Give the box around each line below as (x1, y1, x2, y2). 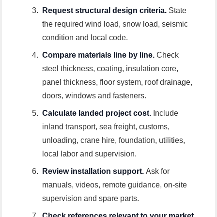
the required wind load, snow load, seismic (42, 20, 188, 29)
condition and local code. (42, 33, 128, 42)
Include (153, 109, 179, 118)
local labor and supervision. (42, 150, 137, 158)
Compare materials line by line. (42, 51, 157, 60)
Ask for (146, 167, 170, 176)
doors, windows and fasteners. (42, 92, 147, 100)
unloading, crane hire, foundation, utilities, (42, 136, 186, 145)
